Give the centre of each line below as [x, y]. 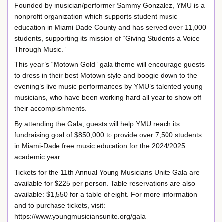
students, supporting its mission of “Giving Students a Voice [107, 38]
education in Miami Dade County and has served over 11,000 [110, 27]
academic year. [38, 157]
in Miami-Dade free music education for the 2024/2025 [100, 146]
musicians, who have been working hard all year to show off [108, 97]
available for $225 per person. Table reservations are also [105, 183]
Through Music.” [40, 49]
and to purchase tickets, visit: [60, 205]
